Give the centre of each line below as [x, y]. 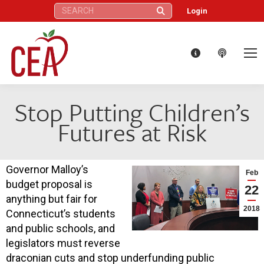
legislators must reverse [63, 243]
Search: [66, 8]
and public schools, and [60, 228]
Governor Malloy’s [47, 169]
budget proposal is [49, 184]
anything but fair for [52, 199]
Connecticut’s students [61, 213]
